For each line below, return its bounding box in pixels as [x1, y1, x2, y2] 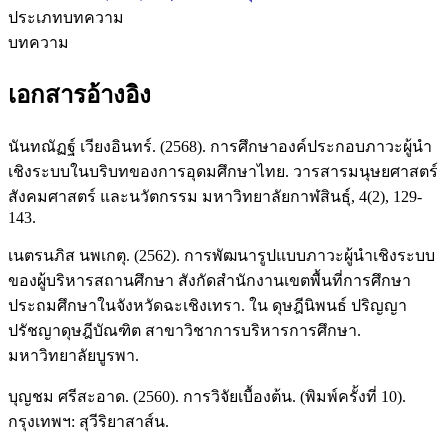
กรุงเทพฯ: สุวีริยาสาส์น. [8, 413, 169, 431]
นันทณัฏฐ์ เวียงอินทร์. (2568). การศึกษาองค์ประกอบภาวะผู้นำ [8, 138, 432, 156]
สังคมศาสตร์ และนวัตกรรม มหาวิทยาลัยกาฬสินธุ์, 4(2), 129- [8, 188, 422, 206]
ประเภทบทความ [8, 9, 124, 27]
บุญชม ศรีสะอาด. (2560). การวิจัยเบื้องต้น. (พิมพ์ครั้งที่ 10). [8, 388, 406, 406]
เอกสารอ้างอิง [8, 82, 151, 109]
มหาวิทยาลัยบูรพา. [8, 347, 139, 365]
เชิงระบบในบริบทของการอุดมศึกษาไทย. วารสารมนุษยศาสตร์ [8, 163, 438, 181]
